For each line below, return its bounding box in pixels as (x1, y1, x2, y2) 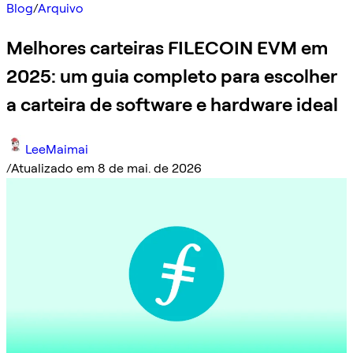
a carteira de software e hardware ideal (6, 92, 338, 116)
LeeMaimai (25, 141, 88, 157)
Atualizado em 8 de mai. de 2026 (11, 160, 202, 176)
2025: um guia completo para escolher (6, 64, 337, 87)
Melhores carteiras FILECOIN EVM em (6, 35, 328, 59)
